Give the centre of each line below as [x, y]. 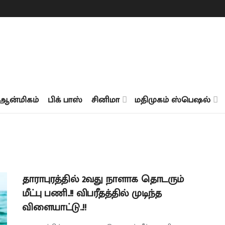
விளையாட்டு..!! [54, 207]
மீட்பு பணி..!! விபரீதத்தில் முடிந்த [92, 193]
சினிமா [105, 100]
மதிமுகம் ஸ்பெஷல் [173, 100]
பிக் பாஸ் [65, 100]
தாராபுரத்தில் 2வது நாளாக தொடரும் [103, 179]
